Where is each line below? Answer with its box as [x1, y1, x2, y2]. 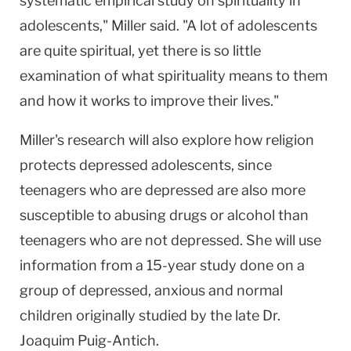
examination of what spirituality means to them [20, 67, 327, 84]
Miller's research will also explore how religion [20, 131, 314, 148]
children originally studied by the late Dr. [20, 306, 280, 324]
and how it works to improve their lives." [20, 92, 279, 109]
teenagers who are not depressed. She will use [20, 231, 321, 248]
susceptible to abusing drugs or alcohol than [20, 206, 309, 223]
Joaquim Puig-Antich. [20, 331, 159, 349]
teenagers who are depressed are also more [20, 181, 306, 198]
